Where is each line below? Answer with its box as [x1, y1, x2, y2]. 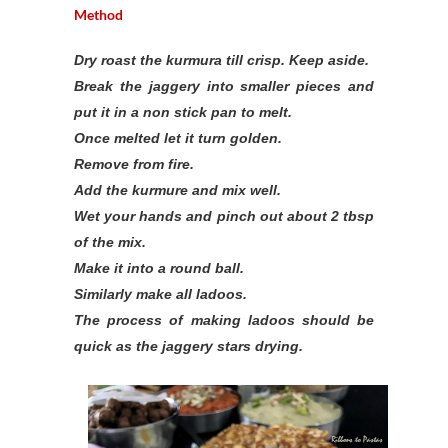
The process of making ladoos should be [74, 312, 374, 328]
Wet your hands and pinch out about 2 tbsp [74, 208, 374, 224]
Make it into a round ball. [74, 260, 244, 276]
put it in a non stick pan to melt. [74, 104, 292, 120]
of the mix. [74, 234, 146, 250]
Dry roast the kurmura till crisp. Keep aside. [74, 52, 369, 68]
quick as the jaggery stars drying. [74, 338, 303, 354]
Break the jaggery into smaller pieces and [74, 78, 374, 94]
